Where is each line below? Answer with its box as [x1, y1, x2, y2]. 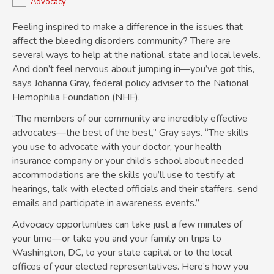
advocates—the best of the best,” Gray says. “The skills [12, 126, 248, 140]
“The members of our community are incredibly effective [12, 112, 248, 126]
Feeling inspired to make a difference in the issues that [12, 20, 243, 34]
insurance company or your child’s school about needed [12, 154, 243, 168]
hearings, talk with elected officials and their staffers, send [12, 182, 258, 196]
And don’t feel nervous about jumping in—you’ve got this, [12, 62, 254, 76]
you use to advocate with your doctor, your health [12, 140, 221, 154]
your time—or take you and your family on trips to [12, 232, 221, 246]
